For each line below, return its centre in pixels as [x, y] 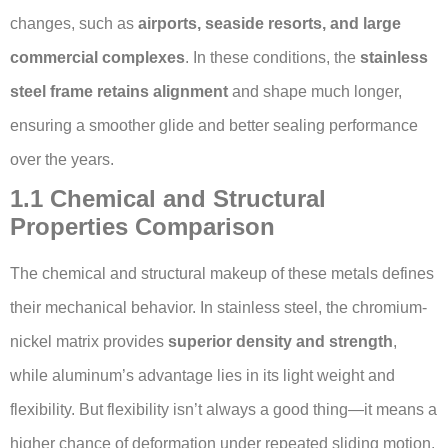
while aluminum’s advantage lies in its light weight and [202, 375]
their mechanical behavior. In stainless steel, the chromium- [218, 307]
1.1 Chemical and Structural [168, 198]
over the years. [62, 159]
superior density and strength [280, 341]
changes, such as [74, 23]
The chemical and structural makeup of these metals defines [222, 273]
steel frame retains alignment [119, 91]
